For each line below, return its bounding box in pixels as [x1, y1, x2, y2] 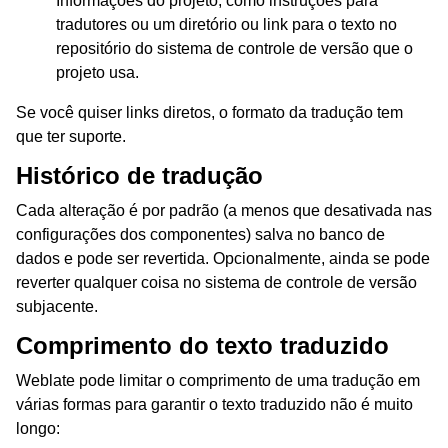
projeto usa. [56, 64, 139, 82]
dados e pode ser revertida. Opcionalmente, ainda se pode [16, 250, 430, 268]
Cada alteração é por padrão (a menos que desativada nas [16, 202, 432, 220]
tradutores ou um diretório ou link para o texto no [56, 16, 397, 34]
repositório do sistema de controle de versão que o [56, 40, 413, 58]
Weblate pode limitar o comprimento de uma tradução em [16, 372, 420, 390]
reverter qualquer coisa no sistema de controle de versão [16, 274, 417, 292]
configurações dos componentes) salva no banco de [16, 226, 385, 244]
